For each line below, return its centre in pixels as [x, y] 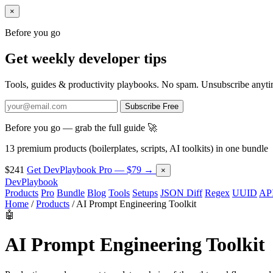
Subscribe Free [152, 106]
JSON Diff [181, 193]
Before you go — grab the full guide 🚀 [81, 127]
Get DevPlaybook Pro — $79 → [91, 169]
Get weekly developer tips [86, 58]
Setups [145, 193]
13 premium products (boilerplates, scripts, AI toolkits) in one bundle [136, 148]
